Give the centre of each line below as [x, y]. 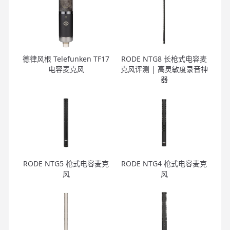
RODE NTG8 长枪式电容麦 [164, 59]
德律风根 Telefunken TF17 [66, 59]
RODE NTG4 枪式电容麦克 [164, 163]
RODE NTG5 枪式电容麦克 [66, 163]
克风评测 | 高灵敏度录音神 [164, 69]
